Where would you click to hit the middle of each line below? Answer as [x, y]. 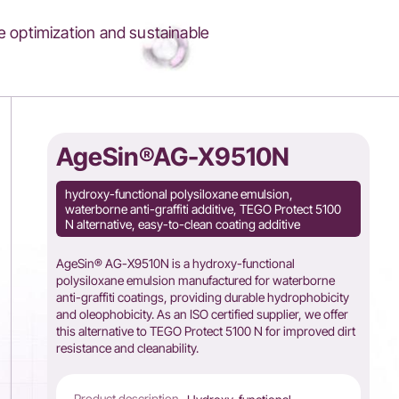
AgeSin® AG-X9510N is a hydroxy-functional [176, 263]
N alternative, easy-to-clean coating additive [183, 224]
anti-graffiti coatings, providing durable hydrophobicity [203, 297]
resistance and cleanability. [128, 348]
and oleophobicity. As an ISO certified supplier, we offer [203, 314]
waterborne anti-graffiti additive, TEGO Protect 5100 [204, 209]
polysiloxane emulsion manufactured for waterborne [196, 280]
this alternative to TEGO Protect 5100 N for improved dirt [206, 331]
